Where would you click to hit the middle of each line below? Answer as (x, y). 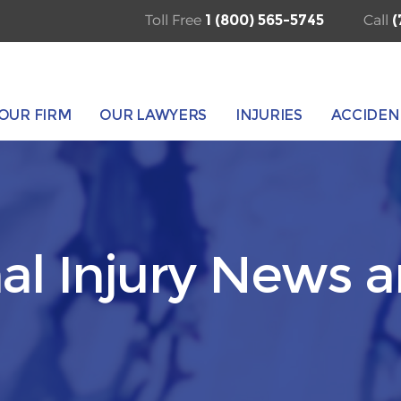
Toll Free (175, 20)
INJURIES (269, 115)
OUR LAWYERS (154, 115)
